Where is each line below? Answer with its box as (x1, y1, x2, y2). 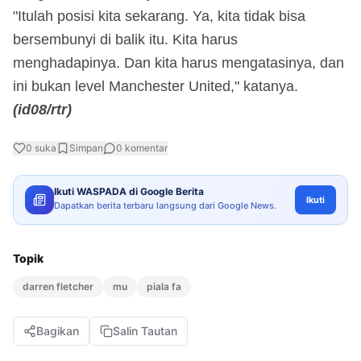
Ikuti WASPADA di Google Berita (54, 185, 204, 197)
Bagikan (36, 323, 79, 338)
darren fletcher (23, 280, 93, 293)
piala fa (147, 280, 181, 293)
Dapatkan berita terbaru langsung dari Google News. (54, 199, 276, 211)
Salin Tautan (113, 323, 177, 338)
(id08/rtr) (13, 101, 72, 118)
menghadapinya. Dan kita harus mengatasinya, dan (13, 54, 344, 71)
